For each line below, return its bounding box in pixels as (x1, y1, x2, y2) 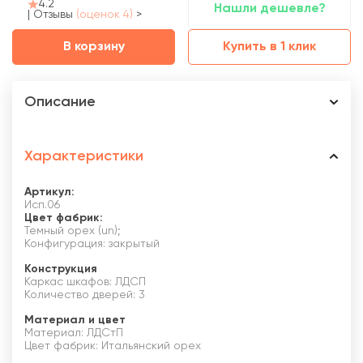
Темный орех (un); (24, 225, 121, 237)
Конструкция (24, 263, 97, 275)
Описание (24, 95, 96, 110)
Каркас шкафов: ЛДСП (24, 276, 146, 288)
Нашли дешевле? (213, 2, 326, 16)
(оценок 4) (76, 9, 133, 21)
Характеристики (24, 149, 143, 164)
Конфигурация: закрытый (24, 238, 160, 250)
